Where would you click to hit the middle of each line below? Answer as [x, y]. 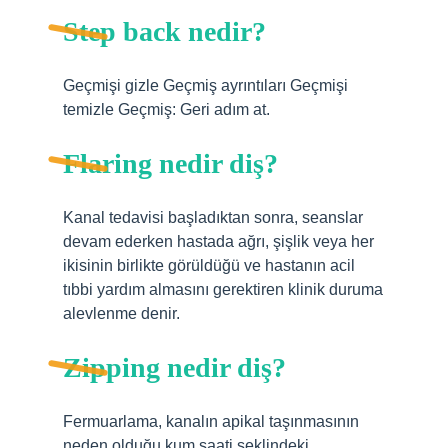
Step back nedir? [164, 31]
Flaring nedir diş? [170, 163]
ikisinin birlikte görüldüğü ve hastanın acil [209, 265]
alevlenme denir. [121, 313]
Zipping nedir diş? [174, 367]
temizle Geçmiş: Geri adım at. [166, 109]
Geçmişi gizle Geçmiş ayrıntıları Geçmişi [205, 85]
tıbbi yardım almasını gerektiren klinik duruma [223, 289]
